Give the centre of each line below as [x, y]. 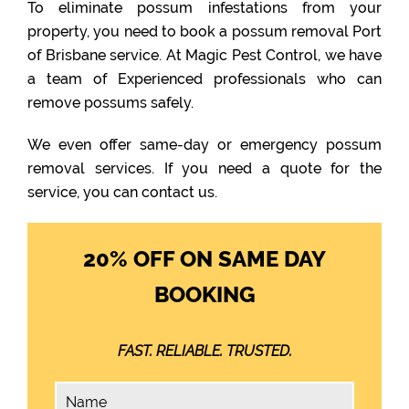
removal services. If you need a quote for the [204, 168]
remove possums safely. [110, 103]
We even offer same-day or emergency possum [204, 145]
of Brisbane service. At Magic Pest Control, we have [204, 55]
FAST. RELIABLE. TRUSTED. [204, 351]
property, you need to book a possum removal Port [204, 31]
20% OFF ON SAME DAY [204, 259]
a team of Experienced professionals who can [204, 79]
